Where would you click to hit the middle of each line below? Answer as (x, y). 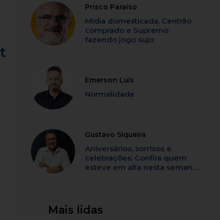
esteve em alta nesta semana (141, 167)
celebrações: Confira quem (136, 158)
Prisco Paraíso (111, 7)
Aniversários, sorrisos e (128, 149)
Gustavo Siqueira (116, 135)
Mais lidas (76, 210)
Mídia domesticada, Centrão (138, 21)
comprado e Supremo (127, 30)
